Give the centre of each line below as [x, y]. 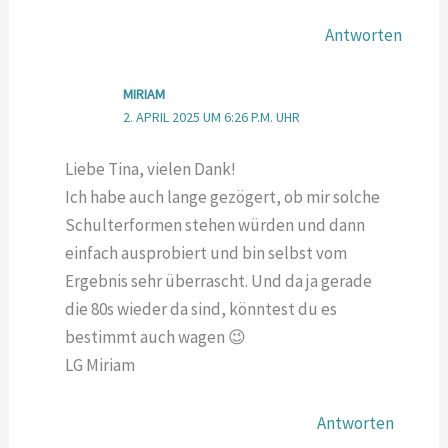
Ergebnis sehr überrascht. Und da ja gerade [219, 280]
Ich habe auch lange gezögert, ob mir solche [223, 196]
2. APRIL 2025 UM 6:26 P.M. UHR [211, 117]
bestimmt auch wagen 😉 [156, 336]
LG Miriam [100, 364]
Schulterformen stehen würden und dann [215, 224]
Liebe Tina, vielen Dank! [151, 168]
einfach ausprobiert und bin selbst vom [206, 252]
